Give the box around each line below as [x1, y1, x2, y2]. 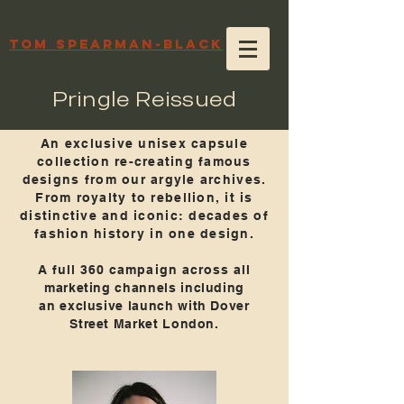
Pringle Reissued [51, 85, 237, 113]
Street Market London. [69, 317, 219, 331]
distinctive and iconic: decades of [20, 208, 269, 223]
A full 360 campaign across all [38, 262, 251, 277]
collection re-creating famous [37, 154, 252, 169]
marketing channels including [43, 280, 245, 295]
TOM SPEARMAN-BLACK [9, 35, 224, 52]
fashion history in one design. [34, 226, 254, 241]
